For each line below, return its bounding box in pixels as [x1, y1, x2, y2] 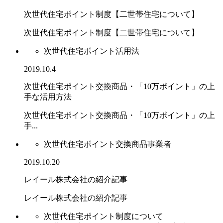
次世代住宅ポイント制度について [44, 212, 163, 221]
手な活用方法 [24, 93, 72, 101]
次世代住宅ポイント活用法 [44, 47, 139, 55]
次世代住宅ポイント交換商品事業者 [44, 140, 171, 148]
